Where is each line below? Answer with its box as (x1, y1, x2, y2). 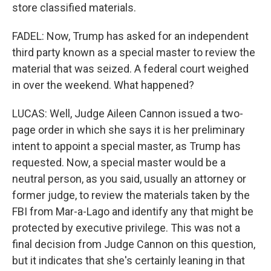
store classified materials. (12, 1, 136, 14)
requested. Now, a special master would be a (12, 156, 226, 169)
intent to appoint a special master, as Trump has (12, 140, 241, 152)
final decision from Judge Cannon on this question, (12, 238, 255, 250)
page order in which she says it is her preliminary (12, 123, 245, 136)
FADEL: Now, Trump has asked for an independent (12, 30, 249, 42)
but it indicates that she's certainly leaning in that (12, 254, 245, 267)
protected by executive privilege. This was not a (12, 221, 240, 234)
